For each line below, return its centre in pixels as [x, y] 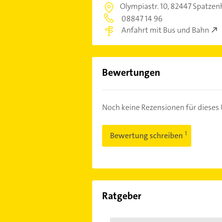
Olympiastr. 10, [145, 6]
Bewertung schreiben [147, 136]
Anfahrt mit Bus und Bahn [165, 30]
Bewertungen [131, 73]
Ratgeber [121, 196]
